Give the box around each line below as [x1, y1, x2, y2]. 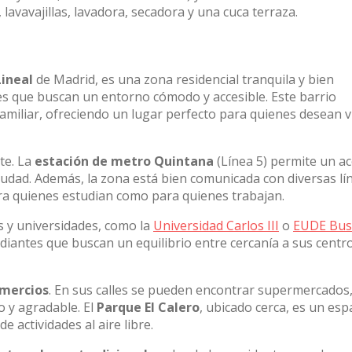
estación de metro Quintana [35, 152, 214, 170]
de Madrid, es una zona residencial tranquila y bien [33, 71, 334, 88]
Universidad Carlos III [153, 217, 279, 234]
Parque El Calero [97, 299, 200, 316]
